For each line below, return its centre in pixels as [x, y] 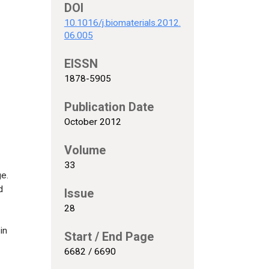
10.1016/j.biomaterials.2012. [122, 23]
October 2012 [92, 122]
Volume [85, 150]
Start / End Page [109, 237]
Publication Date [109, 107]
